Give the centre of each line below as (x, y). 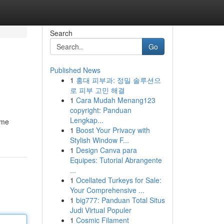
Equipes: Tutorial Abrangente (116, 160)
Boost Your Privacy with (113, 130)
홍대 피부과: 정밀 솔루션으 (118, 80)
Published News (75, 70)
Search (61, 33)
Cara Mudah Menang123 (115, 100)
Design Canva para (106, 150)
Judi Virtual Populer (100, 210)
